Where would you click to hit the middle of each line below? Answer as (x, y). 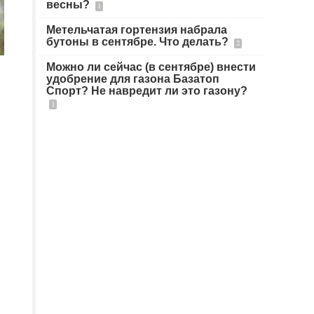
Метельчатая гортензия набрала (137, 30)
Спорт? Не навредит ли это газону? (147, 91)
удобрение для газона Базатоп (133, 79)
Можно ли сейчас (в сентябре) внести (151, 67)
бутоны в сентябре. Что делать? (139, 42)
